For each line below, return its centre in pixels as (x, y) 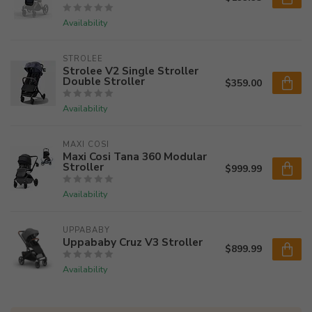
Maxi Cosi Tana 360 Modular (135, 156)
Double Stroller (104, 81)
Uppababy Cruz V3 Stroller (133, 242)
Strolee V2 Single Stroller (131, 71)
